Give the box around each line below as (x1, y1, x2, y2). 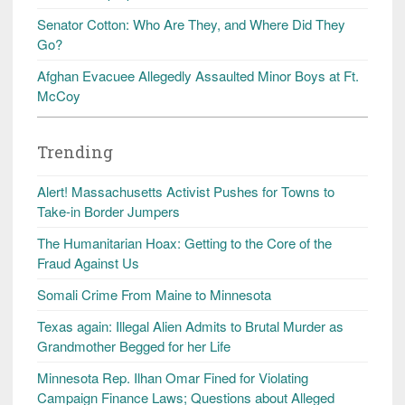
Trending (37, 140, 113, 163)
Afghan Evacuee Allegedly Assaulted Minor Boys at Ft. (37, 65, 359, 85)
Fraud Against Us (37, 252, 139, 272)
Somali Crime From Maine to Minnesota (37, 284, 271, 304)
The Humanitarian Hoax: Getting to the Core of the (37, 232, 332, 252)
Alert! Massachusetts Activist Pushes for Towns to (37, 181, 334, 201)
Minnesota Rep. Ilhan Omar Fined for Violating (37, 367, 308, 387)
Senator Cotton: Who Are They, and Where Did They (37, 14, 345, 33)
